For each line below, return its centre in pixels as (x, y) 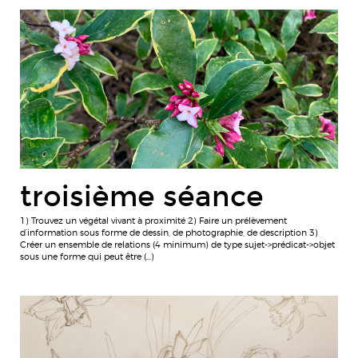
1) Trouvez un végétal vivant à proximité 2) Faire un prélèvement (153, 221)
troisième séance (142, 196)
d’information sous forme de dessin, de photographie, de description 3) (169, 233)
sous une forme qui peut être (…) (87, 257)
